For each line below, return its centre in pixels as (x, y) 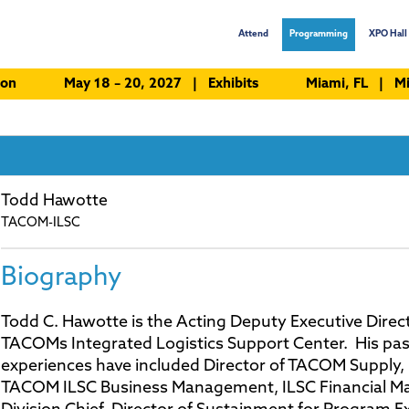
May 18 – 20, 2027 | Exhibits (163, 85)
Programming (319, 34)
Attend (253, 34)
